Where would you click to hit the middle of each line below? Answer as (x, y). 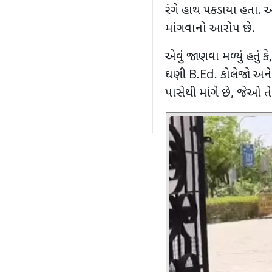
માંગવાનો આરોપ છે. (210, 29)
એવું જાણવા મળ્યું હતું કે (217, 57)
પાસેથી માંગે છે (198, 94)
